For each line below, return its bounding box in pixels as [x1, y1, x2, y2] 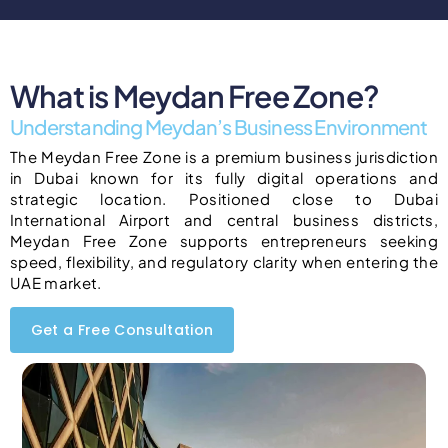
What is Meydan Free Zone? [10, 76, 379, 115]
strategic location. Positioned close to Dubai [10, 188, 438, 208]
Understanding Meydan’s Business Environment [10, 113, 428, 139]
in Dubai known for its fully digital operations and [10, 167, 438, 187]
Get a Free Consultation [30, 319, 214, 340]
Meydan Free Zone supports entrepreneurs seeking [10, 230, 438, 250]
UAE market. [10, 272, 102, 292]
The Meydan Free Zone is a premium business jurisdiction [10, 146, 438, 166]
